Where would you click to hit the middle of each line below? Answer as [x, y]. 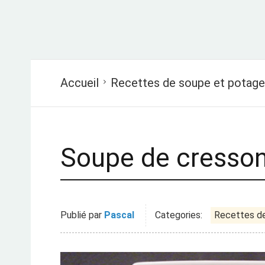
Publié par [82, 215]
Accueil [80, 83]
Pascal [119, 215]
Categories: [179, 215]
